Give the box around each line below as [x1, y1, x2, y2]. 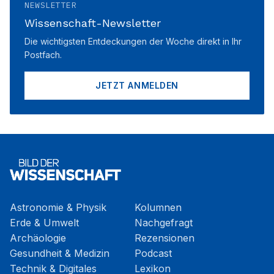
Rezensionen [135, 232, 194, 244]
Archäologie [10, 232, 66, 244]
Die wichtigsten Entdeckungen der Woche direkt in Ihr [24, 36, 242, 46]
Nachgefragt [135, 217, 193, 229]
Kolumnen [135, 201, 182, 213]
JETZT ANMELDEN [95, 80, 179, 91]
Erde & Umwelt [10, 217, 79, 229]
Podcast [135, 247, 172, 259]
